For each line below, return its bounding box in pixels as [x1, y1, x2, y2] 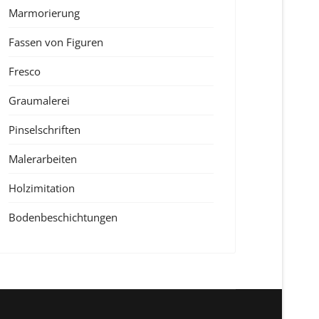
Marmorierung [9, 6, 80, 20]
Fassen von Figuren [9, 35, 103, 49]
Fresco [9, 64, 41, 78]
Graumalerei [9, 93, 70, 108]
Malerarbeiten [9, 152, 77, 166]
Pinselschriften [9, 122, 80, 137]
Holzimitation [9, 181, 75, 195]
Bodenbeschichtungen [9, 210, 117, 224]
